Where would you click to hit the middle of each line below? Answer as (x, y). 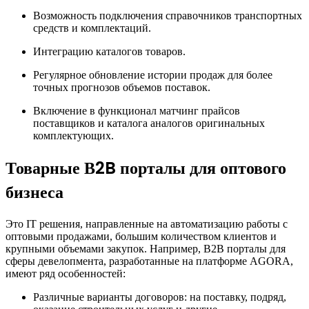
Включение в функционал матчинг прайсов (137, 111)
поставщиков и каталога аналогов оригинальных (149, 123)
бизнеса (34, 192)
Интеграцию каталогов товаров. (109, 52)
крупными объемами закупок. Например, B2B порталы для (146, 249)
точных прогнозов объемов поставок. (122, 88)
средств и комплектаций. (92, 28)
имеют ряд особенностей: (66, 274)
